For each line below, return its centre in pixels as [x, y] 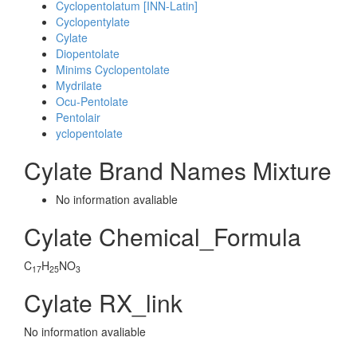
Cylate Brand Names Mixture [178, 170]
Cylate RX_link [103, 302]
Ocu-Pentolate [92, 101]
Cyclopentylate [93, 22]
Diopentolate [88, 53]
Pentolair [78, 117]
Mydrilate [79, 85]
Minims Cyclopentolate [113, 69]
